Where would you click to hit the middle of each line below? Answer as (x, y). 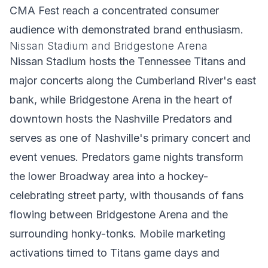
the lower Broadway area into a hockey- (109, 176)
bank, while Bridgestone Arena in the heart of (121, 100)
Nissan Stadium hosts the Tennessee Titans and (128, 61)
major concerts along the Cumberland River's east (133, 80)
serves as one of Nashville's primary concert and (130, 138)
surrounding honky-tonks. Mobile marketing (118, 234)
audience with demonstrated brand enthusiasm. (127, 30)
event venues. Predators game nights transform (127, 157)
